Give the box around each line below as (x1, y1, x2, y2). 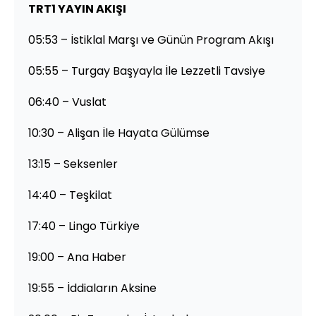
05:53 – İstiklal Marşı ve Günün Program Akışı (28, 31, 274, 48)
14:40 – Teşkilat (28, 186, 112, 203)
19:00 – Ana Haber (28, 248, 126, 265)
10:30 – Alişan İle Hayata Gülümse (28, 124, 209, 141)
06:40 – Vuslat (28, 93, 107, 110)
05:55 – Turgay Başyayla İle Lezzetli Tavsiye (28, 62, 265, 79)
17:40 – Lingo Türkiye (28, 217, 140, 234)
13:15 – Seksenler (28, 155, 118, 172)
